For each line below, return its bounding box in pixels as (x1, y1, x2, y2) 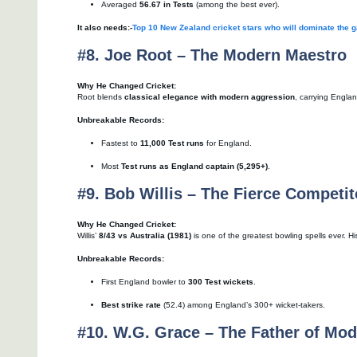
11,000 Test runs (140, 138, 204, 147)
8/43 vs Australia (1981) (99, 230, 191, 240)
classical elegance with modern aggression (124, 92, 295, 101)
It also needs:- (77, 22, 132, 32)
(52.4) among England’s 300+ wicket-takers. (161, 300, 325, 309)
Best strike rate (101, 300, 161, 309)
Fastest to (101, 138, 140, 147)
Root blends (77, 92, 124, 101)
